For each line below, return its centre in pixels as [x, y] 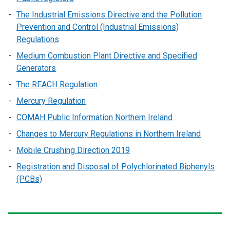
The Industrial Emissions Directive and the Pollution [109, 15]
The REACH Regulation [57, 84]
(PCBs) [29, 179]
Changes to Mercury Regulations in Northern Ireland [109, 134]
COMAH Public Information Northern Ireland [94, 117]
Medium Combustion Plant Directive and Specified [107, 56]
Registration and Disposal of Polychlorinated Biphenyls [116, 167]
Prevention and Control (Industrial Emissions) [98, 27]
